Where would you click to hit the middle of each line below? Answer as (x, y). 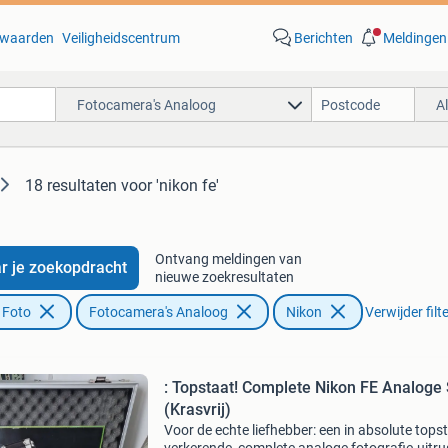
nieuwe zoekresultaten (224, 277)
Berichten (323, 38)
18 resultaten (71, 185)
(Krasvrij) (197, 409)
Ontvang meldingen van (228, 259)
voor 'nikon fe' (170, 185)
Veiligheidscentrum (120, 38)
